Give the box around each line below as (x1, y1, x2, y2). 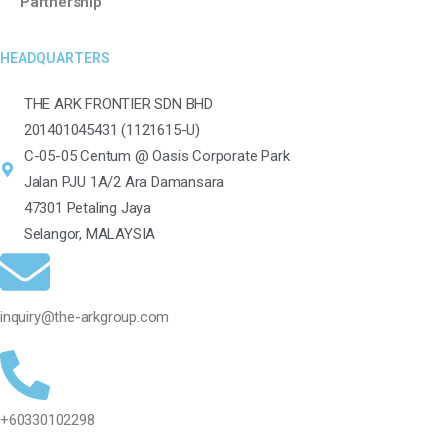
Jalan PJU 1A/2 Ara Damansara (23, 173, 225, 191)
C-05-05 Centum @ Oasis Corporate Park (23, 147, 290, 165)
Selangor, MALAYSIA (23, 225, 156, 243)
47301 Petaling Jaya (23, 199, 151, 217)
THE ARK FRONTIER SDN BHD (23, 95, 213, 113)
